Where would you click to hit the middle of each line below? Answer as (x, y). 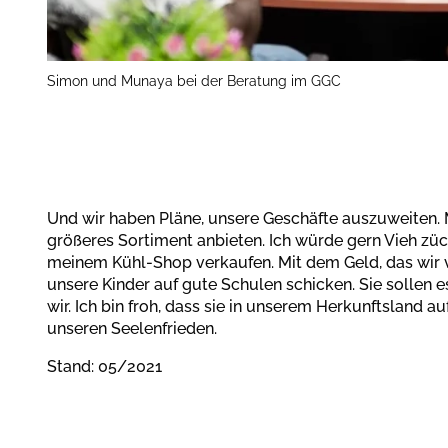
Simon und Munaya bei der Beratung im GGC (194, 81)
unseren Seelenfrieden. (132, 329)
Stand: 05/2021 (104, 367)
